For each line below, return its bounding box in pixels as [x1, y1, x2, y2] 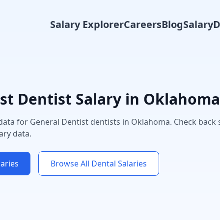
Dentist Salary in [14, 89, 143, 109]
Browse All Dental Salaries [51, 158, 147, 169]
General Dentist [30, 116, 88, 127]
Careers [124, 18, 162, 31]
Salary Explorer [50, 18, 124, 31]
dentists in [88, 116, 131, 127]
